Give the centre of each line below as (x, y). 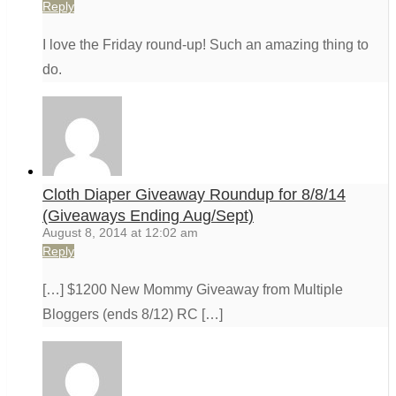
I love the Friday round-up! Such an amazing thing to (206, 45)
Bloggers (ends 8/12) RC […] (133, 315)
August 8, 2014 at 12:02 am (120, 233)
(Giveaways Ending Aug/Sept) (148, 216)
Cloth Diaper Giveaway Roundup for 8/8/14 (194, 195)
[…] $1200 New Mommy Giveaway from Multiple (193, 290)
